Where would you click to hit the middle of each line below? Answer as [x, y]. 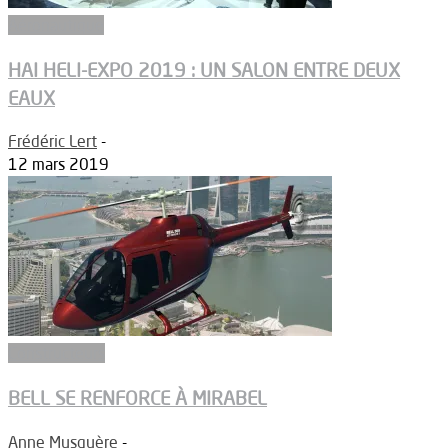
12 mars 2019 [58, 164]
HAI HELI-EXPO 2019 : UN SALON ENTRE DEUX [204, 69]
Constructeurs [56, 353]
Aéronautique [56, 24]
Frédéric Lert [52, 141]
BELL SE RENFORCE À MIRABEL [137, 398]
